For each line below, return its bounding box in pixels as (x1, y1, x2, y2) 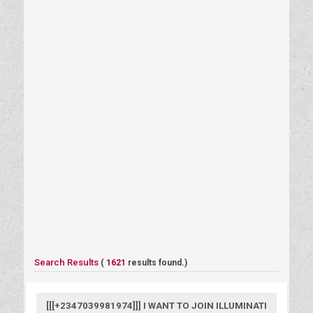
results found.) (127, 257, 187, 268)
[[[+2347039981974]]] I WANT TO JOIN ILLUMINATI (45, 300, 267, 311)
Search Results (34, 256, 101, 268)
